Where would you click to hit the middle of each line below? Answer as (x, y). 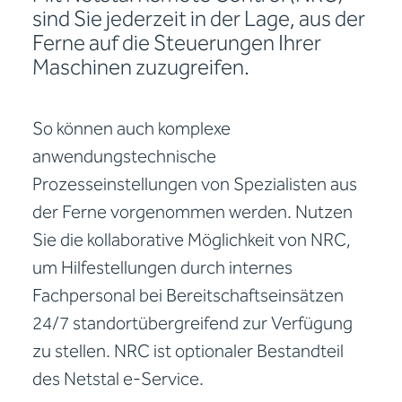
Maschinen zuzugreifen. (141, 68)
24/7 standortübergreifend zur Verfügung (192, 324)
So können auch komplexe (131, 129)
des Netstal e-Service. (118, 380)
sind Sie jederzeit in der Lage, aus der (199, 20)
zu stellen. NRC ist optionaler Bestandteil (188, 352)
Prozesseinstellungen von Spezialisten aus (195, 185)
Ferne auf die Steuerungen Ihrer (177, 44)
